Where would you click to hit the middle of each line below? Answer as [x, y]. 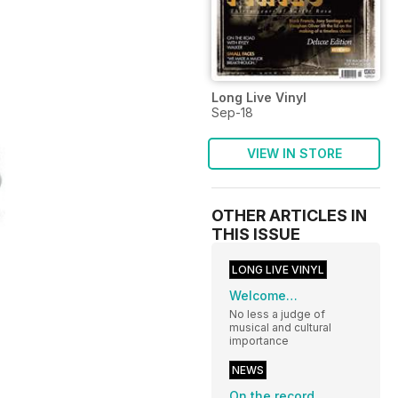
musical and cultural [280, 327]
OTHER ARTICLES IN [289, 215]
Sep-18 [232, 112]
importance [259, 340]
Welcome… [263, 295]
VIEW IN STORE [294, 153]
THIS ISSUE [256, 234]
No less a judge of [277, 314]
